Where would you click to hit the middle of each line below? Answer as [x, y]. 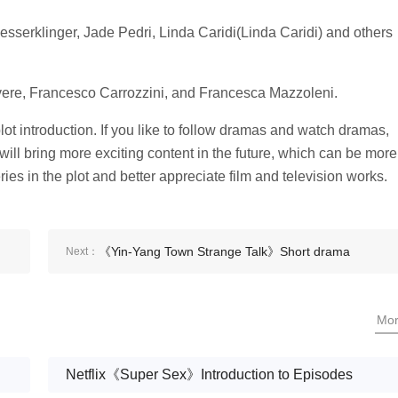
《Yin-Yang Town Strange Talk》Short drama [224, 251]
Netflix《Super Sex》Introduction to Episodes [209, 374]
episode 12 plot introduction [176, 295]
